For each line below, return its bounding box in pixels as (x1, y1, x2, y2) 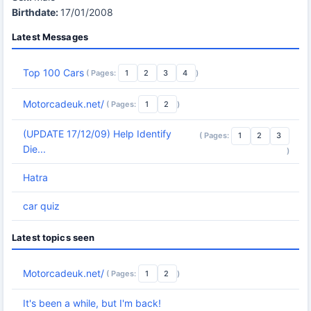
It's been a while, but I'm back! (23, 297, 161, 309)
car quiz (23, 200, 60, 212)
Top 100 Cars (23, 67, 84, 78)
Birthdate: (12, 6, 60, 18)
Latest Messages (12, 31, 88, 42)
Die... (23, 143, 46, 155)
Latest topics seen (12, 232, 95, 243)
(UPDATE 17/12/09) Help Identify (23, 128, 171, 140)
